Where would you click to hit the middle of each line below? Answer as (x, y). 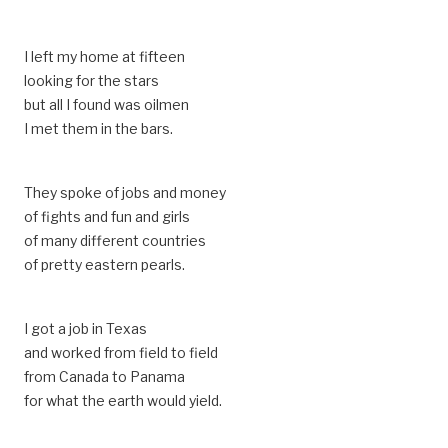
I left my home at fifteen (104, 56)
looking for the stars (91, 80)
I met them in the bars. (98, 128)
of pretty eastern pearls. (104, 264)
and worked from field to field (121, 352)
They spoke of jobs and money (125, 192)
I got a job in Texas (85, 328)
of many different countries (115, 240)
